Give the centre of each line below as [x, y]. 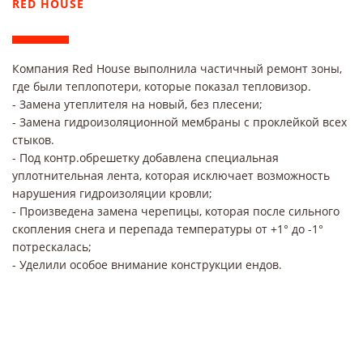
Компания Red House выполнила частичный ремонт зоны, [177, 69]
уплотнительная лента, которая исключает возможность [171, 176]
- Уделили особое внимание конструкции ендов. [147, 265]
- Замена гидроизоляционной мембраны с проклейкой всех [179, 122]
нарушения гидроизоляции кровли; [112, 194]
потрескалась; [52, 247]
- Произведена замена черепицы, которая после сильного [176, 211]
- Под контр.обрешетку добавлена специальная [145, 158]
